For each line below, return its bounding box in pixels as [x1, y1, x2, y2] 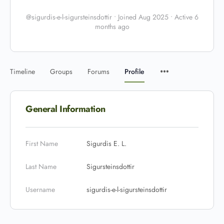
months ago [94, 21, 129, 31]
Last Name [25, 161, 56, 171]
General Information [25, 102, 105, 115]
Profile [124, 66, 144, 76]
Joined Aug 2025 [115, 12, 170, 22]
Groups [50, 66, 72, 76]
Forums [87, 66, 109, 76]
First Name [25, 138, 58, 148]
